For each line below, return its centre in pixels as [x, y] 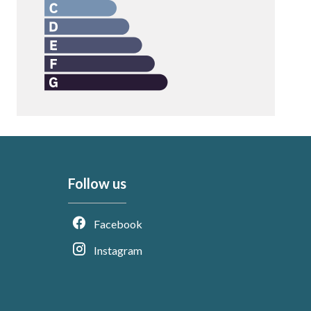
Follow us [98, 183]
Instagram [118, 250]
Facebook [118, 224]
